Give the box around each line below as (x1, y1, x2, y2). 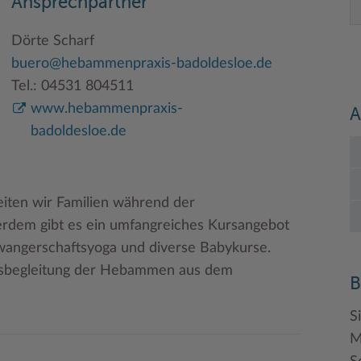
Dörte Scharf (11, 33, 94, 48)
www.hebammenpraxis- (31, 101, 183, 116)
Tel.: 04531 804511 (11, 78, 134, 93)
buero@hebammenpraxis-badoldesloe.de (11, 56, 272, 71)
